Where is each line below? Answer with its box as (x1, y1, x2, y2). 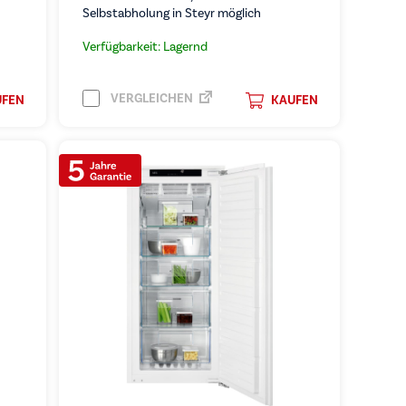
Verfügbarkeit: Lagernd (82, 39, 208, 54)
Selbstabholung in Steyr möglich (82, 5, 261, 21)
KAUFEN (270, 92, 318, 108)
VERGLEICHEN (107, 90, 193, 106)
